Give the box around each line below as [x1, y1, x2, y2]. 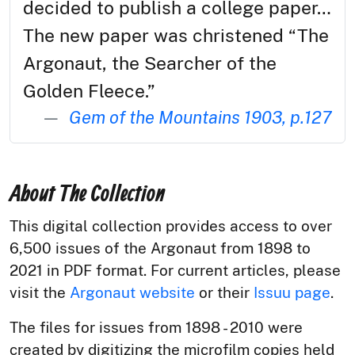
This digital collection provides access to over [10, 217, 332, 235]
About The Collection [10, 181, 165, 210]
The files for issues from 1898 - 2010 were [10, 319, 303, 337]
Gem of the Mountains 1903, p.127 [69, 107, 332, 128]
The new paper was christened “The [23, 25, 329, 47]
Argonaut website [70, 284, 195, 302]
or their [195, 284, 254, 302]
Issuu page [254, 284, 330, 302]
